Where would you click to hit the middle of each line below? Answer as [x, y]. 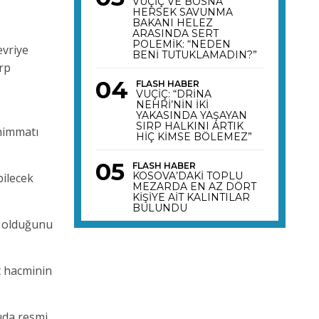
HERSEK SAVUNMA [183, 12]
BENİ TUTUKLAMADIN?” [195, 54]
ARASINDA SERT [176, 33]
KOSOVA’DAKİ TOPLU [188, 176]
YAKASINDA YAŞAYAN [192, 115]
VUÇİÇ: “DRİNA [174, 94]
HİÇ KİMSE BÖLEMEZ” [194, 136]
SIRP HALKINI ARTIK [190, 126]
